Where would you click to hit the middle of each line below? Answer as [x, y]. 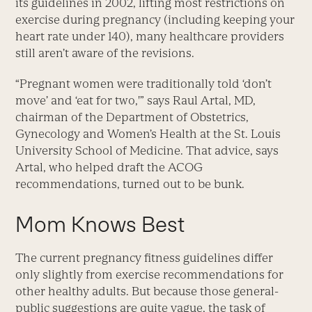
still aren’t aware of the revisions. [105, 53]
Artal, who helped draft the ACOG [109, 167]
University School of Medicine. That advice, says [147, 151]
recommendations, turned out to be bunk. [130, 184]
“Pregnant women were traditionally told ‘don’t [144, 84]
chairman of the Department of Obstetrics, [132, 117]
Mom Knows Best [100, 225]
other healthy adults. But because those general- [147, 291]
